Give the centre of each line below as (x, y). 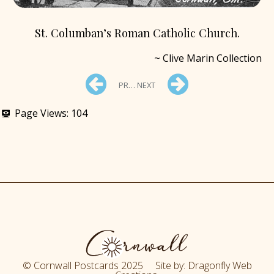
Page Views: (42, 113)
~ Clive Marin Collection (208, 58)
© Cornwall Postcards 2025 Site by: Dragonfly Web (137, 265)
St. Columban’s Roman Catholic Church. (137, 33)
